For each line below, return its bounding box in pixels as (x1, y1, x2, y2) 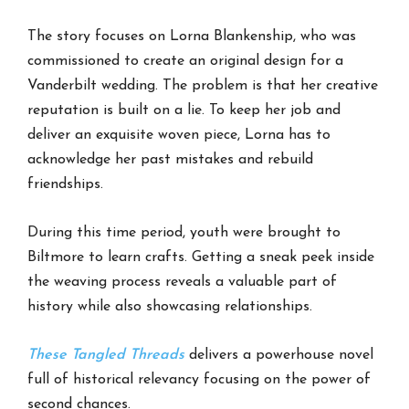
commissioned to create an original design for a (27, 53, 344, 68)
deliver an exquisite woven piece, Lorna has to (27, 127, 331, 142)
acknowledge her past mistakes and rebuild (27, 152, 314, 167)
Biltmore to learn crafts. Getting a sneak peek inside (27, 249, 375, 265)
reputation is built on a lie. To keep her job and (27, 102, 341, 118)
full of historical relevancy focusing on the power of (27, 372, 372, 387)
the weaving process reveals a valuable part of (27, 274, 338, 289)
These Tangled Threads (27, 347, 185, 362)
